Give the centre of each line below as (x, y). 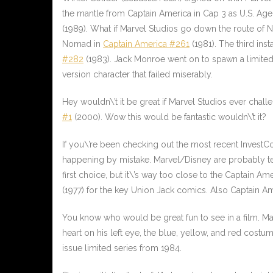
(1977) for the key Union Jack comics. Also (146, 190)
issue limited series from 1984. (122, 248)
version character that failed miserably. (137, 75)
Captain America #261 (146, 44)
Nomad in (83, 44)
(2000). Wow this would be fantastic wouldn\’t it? (169, 117)
